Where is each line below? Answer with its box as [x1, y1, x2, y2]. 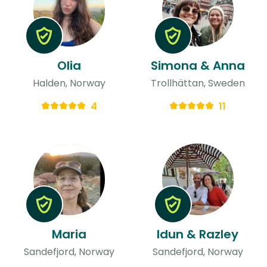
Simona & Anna [150, 57, 245, 74]
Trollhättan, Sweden [150, 76, 245, 90]
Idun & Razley [157, 225, 239, 243]
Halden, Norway [32, 76, 105, 90]
